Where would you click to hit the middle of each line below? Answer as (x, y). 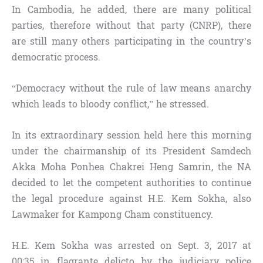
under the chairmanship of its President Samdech (131, 151)
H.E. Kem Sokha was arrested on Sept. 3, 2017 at (131, 246)
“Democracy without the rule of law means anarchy (131, 89)
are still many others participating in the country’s (131, 42)
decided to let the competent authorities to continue (131, 183)
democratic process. (56, 58)
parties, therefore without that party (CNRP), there (131, 26)
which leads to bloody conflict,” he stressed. (110, 104)
